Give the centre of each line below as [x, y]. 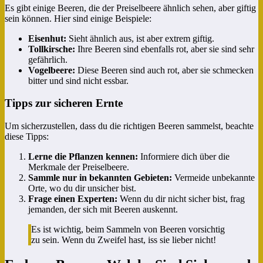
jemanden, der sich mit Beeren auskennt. [103, 209]
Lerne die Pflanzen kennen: [83, 156]
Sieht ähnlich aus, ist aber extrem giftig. [140, 38]
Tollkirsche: [52, 49]
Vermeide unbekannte [213, 178]
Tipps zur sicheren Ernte [64, 103]
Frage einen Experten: [73, 199]
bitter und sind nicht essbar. [78, 80]
